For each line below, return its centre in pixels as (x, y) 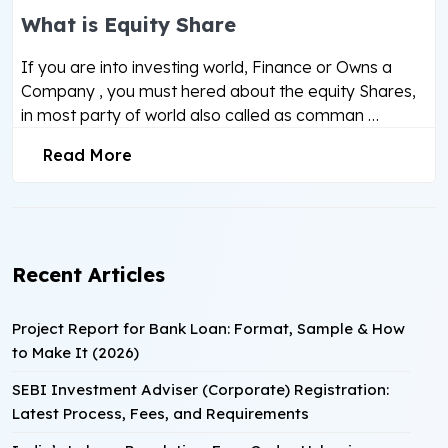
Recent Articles (88, 274)
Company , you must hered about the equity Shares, (218, 91)
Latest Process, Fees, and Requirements (160, 413)
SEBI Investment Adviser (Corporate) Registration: (200, 389)
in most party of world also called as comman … (202, 115)
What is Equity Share (128, 24)
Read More (87, 155)
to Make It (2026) (75, 352)
